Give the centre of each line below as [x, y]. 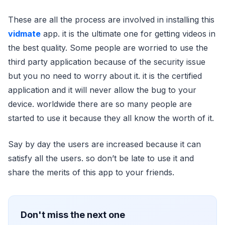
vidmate [24, 34]
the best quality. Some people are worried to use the [108, 48]
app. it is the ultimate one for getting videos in [128, 34]
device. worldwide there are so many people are [100, 104]
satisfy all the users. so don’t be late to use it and [101, 158]
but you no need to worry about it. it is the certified [105, 76]
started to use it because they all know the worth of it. [111, 118]
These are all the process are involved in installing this [111, 20]
